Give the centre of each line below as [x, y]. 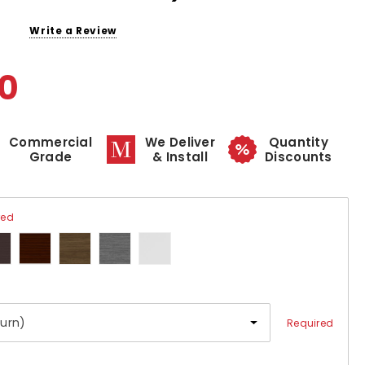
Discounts [299, 156]
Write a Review [73, 30]
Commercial [51, 142]
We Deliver [180, 142]
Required [310, 323]
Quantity [299, 142]
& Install [180, 156]
